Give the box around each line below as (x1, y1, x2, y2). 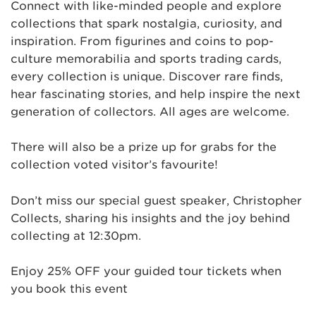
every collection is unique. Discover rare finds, (11, 69, 283, 83)
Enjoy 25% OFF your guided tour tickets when (11, 265, 281, 279)
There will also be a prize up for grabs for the (11, 140, 276, 154)
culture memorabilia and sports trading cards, (11, 51, 281, 66)
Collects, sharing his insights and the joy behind (11, 211, 290, 225)
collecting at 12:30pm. (11, 229, 141, 243)
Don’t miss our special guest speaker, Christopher (11, 193, 302, 207)
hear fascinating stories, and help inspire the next (11, 87, 300, 101)
